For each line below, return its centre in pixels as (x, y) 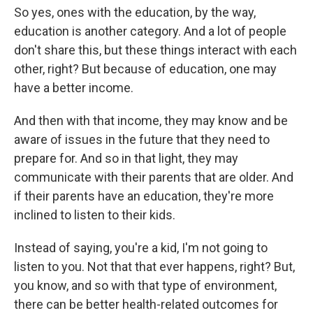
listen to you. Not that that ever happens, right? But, (154, 267)
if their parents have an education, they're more (144, 196)
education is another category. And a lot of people (150, 31)
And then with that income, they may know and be (151, 121)
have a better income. (74, 88)
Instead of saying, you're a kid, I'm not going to (141, 248)
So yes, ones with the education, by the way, (135, 13)
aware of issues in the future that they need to (142, 140)
